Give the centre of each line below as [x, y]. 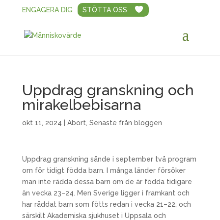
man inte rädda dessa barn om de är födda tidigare [107, 182]
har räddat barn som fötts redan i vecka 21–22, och [106, 204]
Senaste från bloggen [125, 123]
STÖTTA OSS [105, 10]
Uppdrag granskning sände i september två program [109, 159]
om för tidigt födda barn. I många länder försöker [104, 170]
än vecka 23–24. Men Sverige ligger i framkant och [106, 193]
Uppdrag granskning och [108, 90]
